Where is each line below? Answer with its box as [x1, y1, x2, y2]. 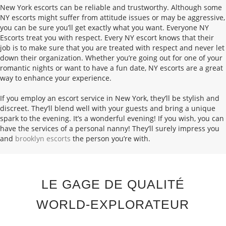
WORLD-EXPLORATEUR [36, 197, 190, 211]
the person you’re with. [71, 133, 150, 143]
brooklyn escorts [15, 133, 71, 143]
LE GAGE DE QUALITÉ [41, 177, 185, 191]
